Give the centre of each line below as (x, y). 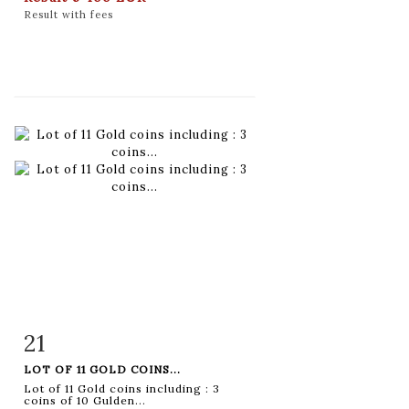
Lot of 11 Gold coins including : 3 (122, 388)
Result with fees (68, 14)
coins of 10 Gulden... (85, 400)
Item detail (81, 340)
